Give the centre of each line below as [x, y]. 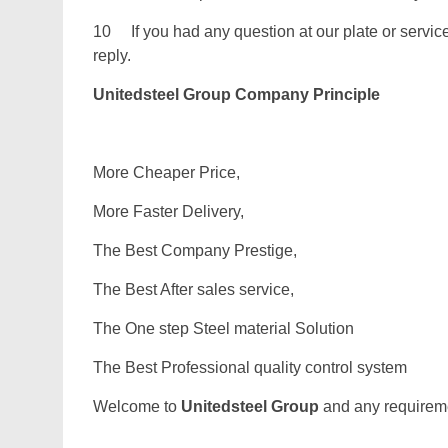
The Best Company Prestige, [195, 250]
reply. [112, 55]
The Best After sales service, [193, 289]
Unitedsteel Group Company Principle [236, 94]
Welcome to [137, 406]
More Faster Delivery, [168, 211]
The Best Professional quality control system [250, 367]
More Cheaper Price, [166, 172]
